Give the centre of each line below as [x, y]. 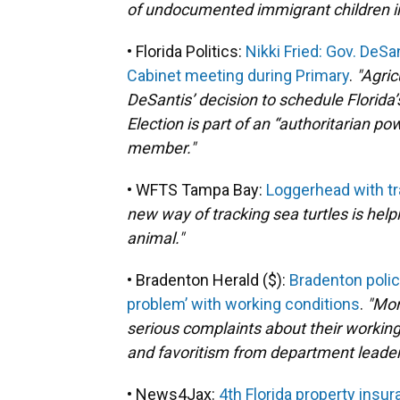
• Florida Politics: [186, 51]
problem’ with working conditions [243, 304]
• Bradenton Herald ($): [208, 280]
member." [161, 148]
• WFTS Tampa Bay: [196, 190]
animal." [155, 238]
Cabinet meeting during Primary [238, 75]
